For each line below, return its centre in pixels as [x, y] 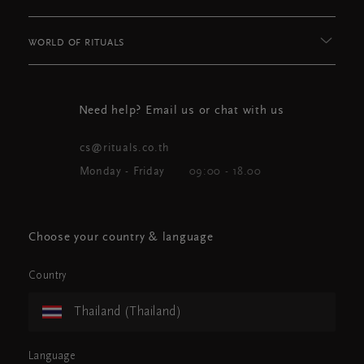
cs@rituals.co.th [124, 149]
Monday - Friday [122, 173]
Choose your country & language [121, 238]
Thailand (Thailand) [128, 312]
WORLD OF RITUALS [76, 43]
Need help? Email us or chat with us [181, 111]
